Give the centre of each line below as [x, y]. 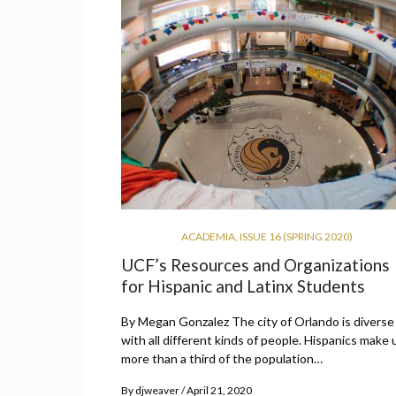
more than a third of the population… [222, 359]
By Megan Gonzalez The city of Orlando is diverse [258, 322]
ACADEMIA [208, 237]
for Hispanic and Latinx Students [243, 286]
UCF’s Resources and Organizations [255, 265]
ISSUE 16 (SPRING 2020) [296, 237]
